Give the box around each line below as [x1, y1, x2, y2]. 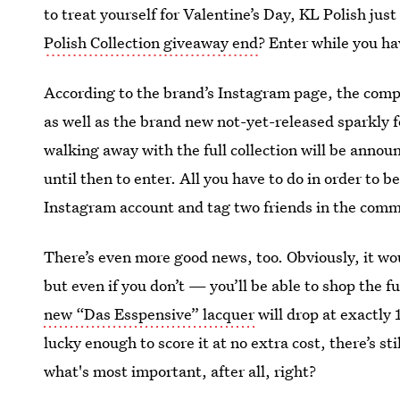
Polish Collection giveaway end [44, 32, 259, 53]
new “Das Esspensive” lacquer [44, 304, 259, 324]
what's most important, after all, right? [44, 361, 317, 381]
